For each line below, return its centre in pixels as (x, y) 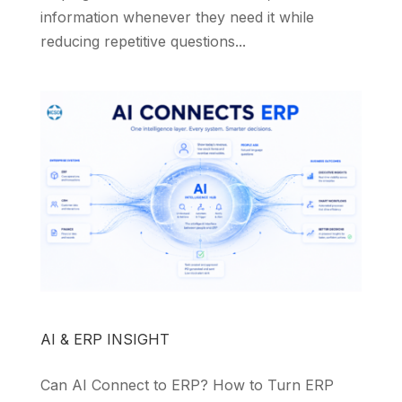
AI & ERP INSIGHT (105, 339)
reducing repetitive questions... (143, 41)
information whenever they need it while (177, 17)
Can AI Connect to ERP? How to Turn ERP (187, 385)
